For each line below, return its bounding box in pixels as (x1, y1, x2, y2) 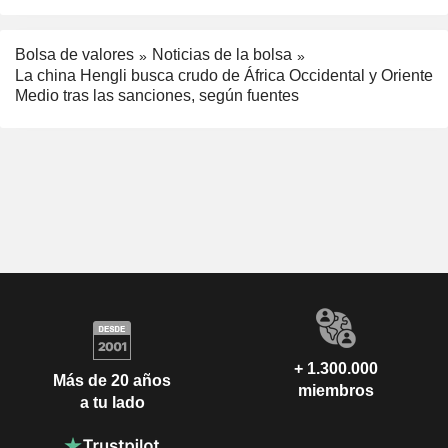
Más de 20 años (53, 372, 171, 390)
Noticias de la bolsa (152, 46, 292, 64)
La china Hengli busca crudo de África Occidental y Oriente (15, 66, 433, 84)
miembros (298, 381, 374, 399)
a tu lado (79, 394, 145, 412)
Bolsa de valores (15, 46, 134, 64)
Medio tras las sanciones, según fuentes (15, 86, 299, 104)
